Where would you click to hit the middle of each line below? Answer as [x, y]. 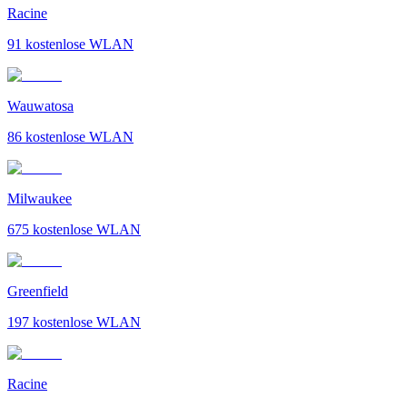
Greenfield [38, 291]
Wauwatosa [40, 105]
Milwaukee [40, 198]
